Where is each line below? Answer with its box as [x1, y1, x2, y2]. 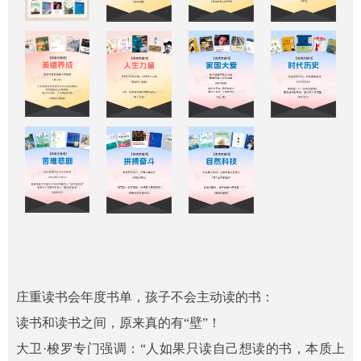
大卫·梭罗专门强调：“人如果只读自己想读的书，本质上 [16, 342, 345, 355]
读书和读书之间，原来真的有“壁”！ [16, 316, 221, 330]
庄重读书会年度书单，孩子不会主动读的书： [16, 290, 274, 304]
